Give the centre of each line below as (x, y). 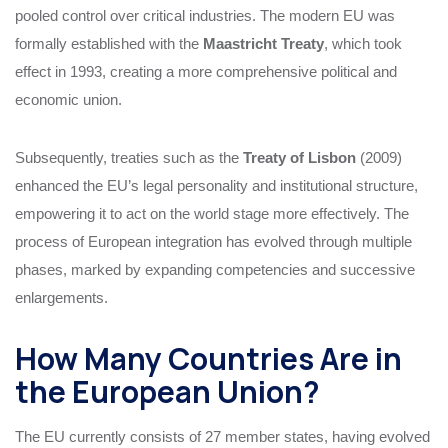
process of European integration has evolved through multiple (213, 241)
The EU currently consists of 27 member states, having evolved (222, 436)
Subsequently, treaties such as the (129, 157)
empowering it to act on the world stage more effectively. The (212, 213)
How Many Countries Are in (208, 358)
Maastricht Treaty (263, 43)
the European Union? (167, 391)
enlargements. (61, 297)
